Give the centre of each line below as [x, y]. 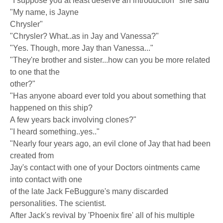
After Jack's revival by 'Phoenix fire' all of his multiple [102, 215]
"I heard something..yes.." [55, 132]
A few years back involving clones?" [73, 120]
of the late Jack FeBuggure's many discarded [89, 191]
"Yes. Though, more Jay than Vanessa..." [82, 48]
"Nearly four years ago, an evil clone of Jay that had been [110, 144]
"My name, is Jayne [44, 12]
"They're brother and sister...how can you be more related [110, 60]
